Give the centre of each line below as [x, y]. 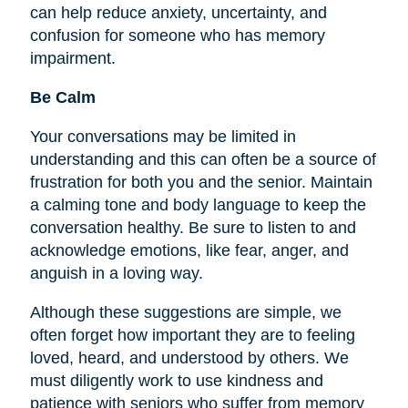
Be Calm [62, 97]
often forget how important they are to [168, 335]
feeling [331, 335]
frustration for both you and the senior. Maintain [201, 182]
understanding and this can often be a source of [203, 159]
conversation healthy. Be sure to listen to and [193, 228]
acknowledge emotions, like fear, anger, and [189, 250]
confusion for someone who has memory [177, 36]
